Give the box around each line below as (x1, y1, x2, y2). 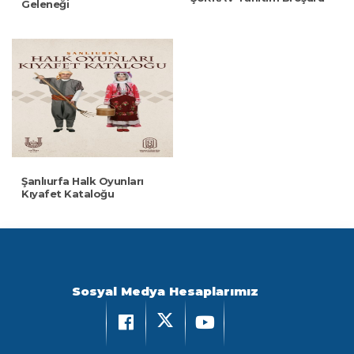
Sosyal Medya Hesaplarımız (72, 284, 258, 299)
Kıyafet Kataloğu (21, 186, 114, 200)
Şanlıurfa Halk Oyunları (21, 174, 144, 187)
